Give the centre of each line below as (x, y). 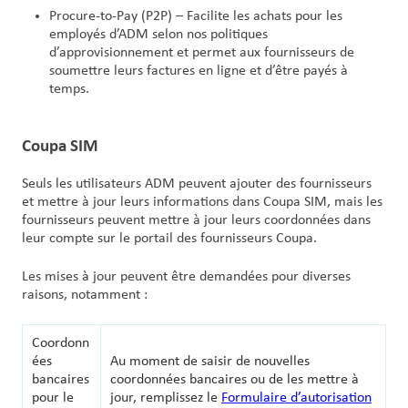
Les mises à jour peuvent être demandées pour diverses (186, 276)
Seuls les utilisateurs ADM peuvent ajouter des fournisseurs (197, 184)
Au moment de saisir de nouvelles (210, 361)
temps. (69, 89)
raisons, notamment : (85, 295)
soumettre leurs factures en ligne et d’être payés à (199, 71)
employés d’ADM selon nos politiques (158, 34)
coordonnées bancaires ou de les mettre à (235, 379)
